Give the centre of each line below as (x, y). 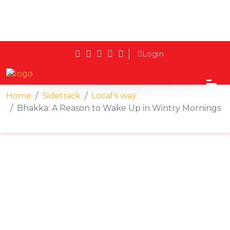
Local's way (114, 96)
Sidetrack (61, 96)
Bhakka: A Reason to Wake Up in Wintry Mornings (119, 108)
